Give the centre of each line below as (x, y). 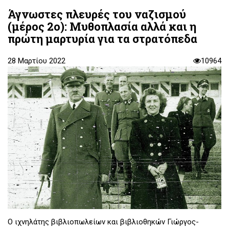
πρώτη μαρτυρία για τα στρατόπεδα (102, 39)
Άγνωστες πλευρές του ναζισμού (97, 14)
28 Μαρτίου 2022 (37, 61)
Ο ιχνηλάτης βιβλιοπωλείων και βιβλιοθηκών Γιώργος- (103, 222)
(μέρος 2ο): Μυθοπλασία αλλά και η (102, 27)
